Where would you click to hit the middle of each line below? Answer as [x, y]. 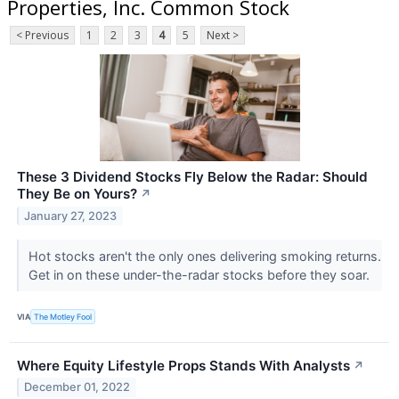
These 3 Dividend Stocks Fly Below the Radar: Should [192, 177]
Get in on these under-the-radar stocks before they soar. [200, 275]
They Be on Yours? [77, 194]
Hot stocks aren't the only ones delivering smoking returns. [204, 256]
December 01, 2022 [77, 387]
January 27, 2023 [71, 216]
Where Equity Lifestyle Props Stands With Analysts [183, 365]
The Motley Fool [63, 316]
